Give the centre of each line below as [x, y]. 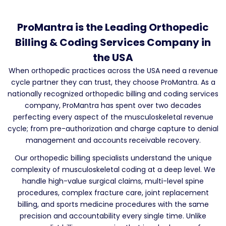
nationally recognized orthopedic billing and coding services [113, 94]
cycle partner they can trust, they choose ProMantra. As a [113, 82]
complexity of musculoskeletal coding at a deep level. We [113, 169]
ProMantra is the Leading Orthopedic [113, 27]
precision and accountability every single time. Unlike [113, 216]
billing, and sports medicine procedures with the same [113, 204]
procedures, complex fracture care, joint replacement [113, 192]
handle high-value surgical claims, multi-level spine [113, 181]
